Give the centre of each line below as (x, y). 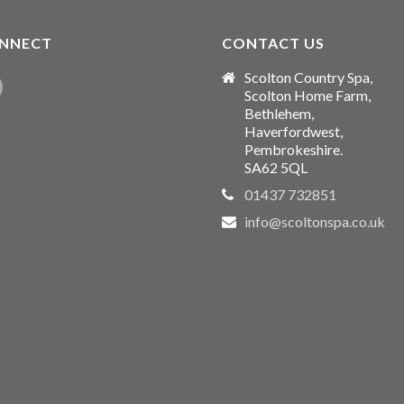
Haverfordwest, (294, 131)
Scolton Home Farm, (308, 95)
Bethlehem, (279, 113)
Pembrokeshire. (294, 149)
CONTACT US (273, 43)
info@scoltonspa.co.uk (315, 221)
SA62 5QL (276, 167)
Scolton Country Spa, (308, 77)
